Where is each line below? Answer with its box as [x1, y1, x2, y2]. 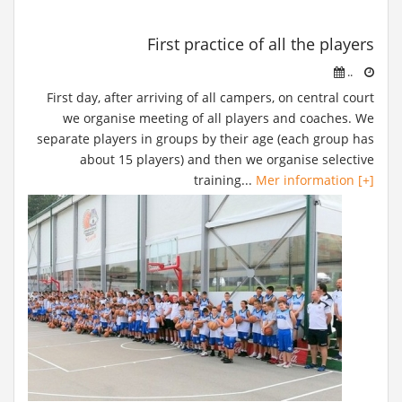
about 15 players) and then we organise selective [80, 151, 374, 168]
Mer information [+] [256, 171, 374, 188]
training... [194, 171, 256, 188]
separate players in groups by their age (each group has [37, 130, 374, 147]
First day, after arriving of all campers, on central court [47, 89, 374, 106]
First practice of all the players [147, 33, 374, 55]
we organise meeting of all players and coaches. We [63, 109, 374, 127]
